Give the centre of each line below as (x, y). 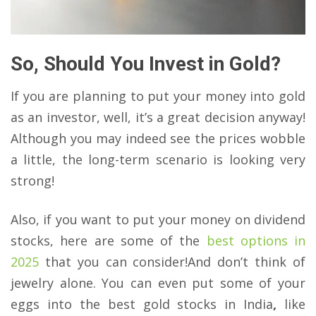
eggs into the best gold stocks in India (142, 304)
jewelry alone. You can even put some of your (158, 283)
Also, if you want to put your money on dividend (158, 220)
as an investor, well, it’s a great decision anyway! (158, 117)
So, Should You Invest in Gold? (146, 64)
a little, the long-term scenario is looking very (158, 160)
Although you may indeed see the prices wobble (158, 139)
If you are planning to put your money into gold (158, 96)
